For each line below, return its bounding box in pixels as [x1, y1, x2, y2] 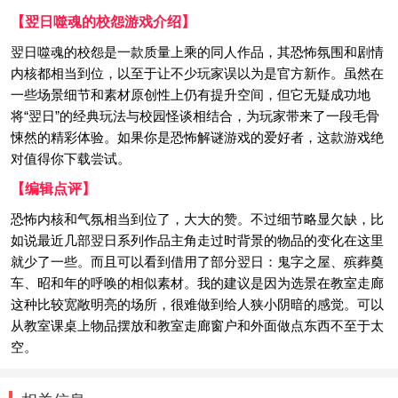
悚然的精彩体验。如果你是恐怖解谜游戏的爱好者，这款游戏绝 [11, 130, 384, 145]
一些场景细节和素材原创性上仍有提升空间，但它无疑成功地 [11, 87, 370, 102]
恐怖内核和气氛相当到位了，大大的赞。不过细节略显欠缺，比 [11, 211, 384, 227]
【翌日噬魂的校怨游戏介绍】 [11, 14, 195, 29]
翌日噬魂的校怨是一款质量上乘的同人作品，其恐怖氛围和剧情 [11, 44, 384, 60]
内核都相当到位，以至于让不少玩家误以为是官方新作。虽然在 [11, 66, 384, 81]
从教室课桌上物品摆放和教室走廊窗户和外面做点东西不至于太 [11, 318, 384, 333]
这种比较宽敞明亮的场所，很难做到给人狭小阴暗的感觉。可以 [11, 297, 384, 312]
